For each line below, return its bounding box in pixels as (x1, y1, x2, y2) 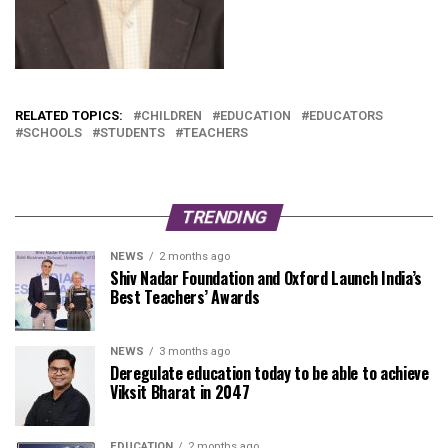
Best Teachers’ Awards (110, 284, 260, 309)
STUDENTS (100, 124, 165, 140)
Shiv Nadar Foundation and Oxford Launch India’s (110, 265, 422, 290)
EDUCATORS (309, 107, 383, 123)
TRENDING (178, 206, 270, 227)
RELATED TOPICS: (15, 107, 123, 123)
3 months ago (159, 344, 230, 358)
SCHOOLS (23, 124, 82, 140)
